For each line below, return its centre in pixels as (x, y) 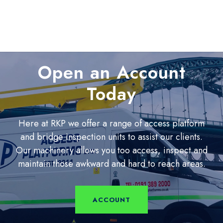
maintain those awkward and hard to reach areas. (111, 164)
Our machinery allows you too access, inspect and (111, 150)
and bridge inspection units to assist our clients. (111, 137)
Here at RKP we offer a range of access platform (111, 123)
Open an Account (111, 72)
